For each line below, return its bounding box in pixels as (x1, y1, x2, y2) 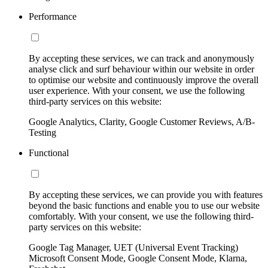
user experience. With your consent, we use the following (29, 85, 245, 96)
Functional (29, 147, 69, 158)
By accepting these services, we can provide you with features (29, 189, 263, 200)
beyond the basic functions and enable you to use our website (29, 200, 260, 211)
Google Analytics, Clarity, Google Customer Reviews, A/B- (29, 116, 255, 127)
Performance (29, 11, 77, 22)
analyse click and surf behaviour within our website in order (29, 63, 254, 74)
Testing (29, 127, 56, 138)
